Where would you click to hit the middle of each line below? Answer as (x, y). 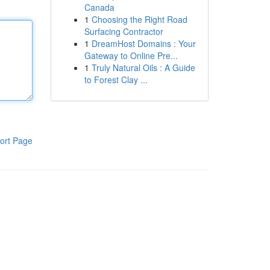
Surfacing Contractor (124, 31)
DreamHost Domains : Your (143, 43)
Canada (99, 7)
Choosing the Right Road (139, 19)
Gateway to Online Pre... (131, 55)
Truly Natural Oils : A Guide (143, 67)
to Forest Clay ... (116, 80)
